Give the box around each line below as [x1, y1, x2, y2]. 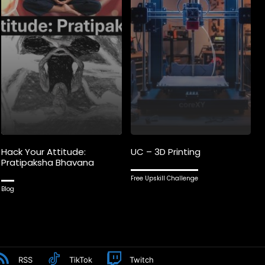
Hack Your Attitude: [1, 146, 86, 159]
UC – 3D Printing [130, 146, 201, 159]
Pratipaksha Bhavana [1, 156, 94, 169]
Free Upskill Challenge [130, 174, 198, 183]
